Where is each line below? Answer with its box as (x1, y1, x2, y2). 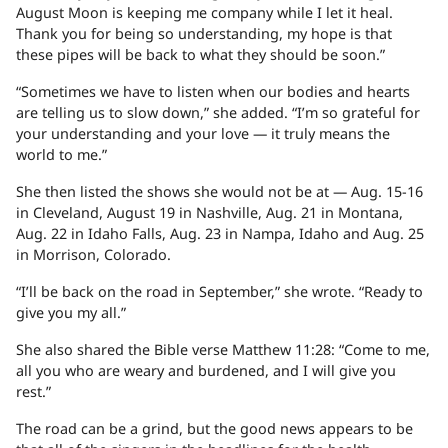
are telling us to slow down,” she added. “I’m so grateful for (16, 103, 420, 123)
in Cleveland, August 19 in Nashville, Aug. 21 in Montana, (16, 203, 403, 223)
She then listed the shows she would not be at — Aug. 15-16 (16, 182, 423, 202)
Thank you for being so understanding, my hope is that (16, 24, 392, 44)
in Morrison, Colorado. (16, 245, 171, 265)
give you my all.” (16, 303, 126, 323)
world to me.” (16, 145, 107, 165)
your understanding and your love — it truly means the (16, 124, 390, 144)
